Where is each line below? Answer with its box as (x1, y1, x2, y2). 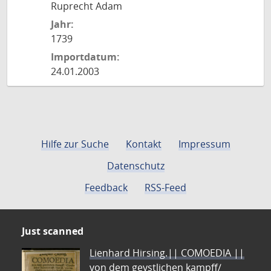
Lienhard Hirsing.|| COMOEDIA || (90, 246, 244, 260)
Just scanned (22, 224, 83, 238)
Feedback (85, 181, 128, 194)
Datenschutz (106, 159, 165, 172)
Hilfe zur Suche (41, 137, 109, 151)
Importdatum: (51, 50, 120, 64)
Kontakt (125, 137, 162, 151)
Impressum (178, 137, 230, 151)
